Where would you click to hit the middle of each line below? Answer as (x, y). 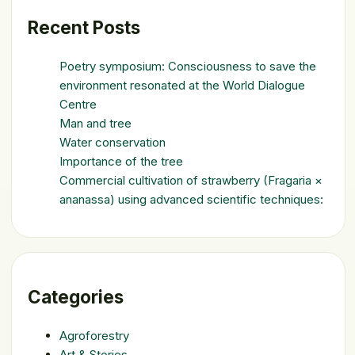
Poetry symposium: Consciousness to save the (188, 66)
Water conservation (113, 142)
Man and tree (95, 123)
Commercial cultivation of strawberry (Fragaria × (191, 180)
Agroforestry (94, 336)
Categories (76, 297)
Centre (78, 104)
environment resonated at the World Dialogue (182, 85)
